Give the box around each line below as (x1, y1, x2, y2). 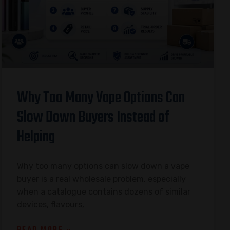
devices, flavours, (16, 199, 84, 209)
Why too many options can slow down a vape (16, 161, 189, 171)
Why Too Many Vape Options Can (16, 86, 185, 110)
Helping (16, 125, 55, 149)
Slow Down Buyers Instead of (16, 105, 169, 129)
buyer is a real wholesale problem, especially (16, 174, 186, 184)
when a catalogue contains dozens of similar (16, 186, 190, 197)
